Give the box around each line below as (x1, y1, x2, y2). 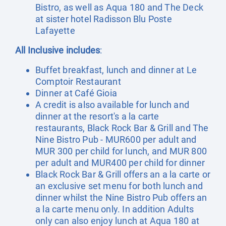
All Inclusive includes (15, 45, 100, 55)
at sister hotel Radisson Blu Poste (35, 14, 172, 24)
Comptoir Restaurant (35, 76, 121, 87)
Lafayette (35, 25, 77, 36)
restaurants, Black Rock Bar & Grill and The (35, 123, 209, 133)
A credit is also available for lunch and (35, 99, 189, 110)
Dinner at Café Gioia (35, 88, 117, 98)
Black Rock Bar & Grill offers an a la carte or (35, 169, 211, 180)
